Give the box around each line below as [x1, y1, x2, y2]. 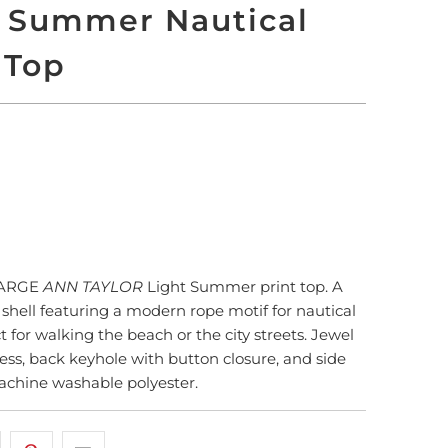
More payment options [163, 236, 333, 256]
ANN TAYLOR [43, 276, 143, 296]
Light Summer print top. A [143, 276, 343, 296]
